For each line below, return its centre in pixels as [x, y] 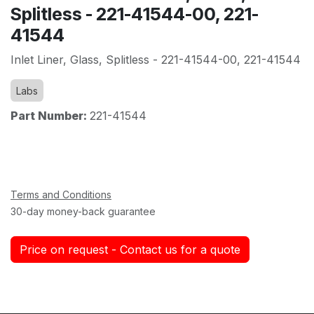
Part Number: [50, 115]
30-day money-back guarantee [83, 211]
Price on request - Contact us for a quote [130, 249]
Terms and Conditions [61, 194]
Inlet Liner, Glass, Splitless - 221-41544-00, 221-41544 [156, 59]
